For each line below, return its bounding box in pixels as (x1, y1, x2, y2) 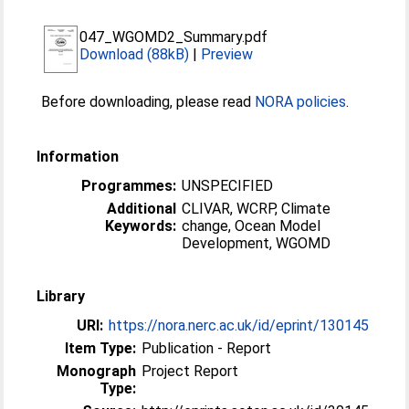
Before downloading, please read (41, 93, 256, 110)
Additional (107, 200, 177, 217)
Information (37, 148, 120, 165)
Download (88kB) (79, 46, 190, 63)
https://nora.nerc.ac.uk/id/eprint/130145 (109, 317, 370, 334)
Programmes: (81, 177, 177, 194)
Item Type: (65, 340, 137, 357)
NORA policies (255, 93, 347, 110)
